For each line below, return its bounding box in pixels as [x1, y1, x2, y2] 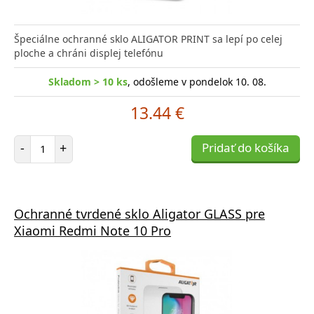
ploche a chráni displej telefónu [14, 46, 163, 60]
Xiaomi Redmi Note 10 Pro [14, 221, 171, 239]
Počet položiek [42, 134, 109, 148]
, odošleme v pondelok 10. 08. [127, 74, 266, 88]
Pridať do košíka [202, 139, 289, 156]
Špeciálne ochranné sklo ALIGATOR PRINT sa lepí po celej [14, 32, 282, 46]
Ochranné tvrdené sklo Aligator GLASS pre [14, 205, 265, 222]
